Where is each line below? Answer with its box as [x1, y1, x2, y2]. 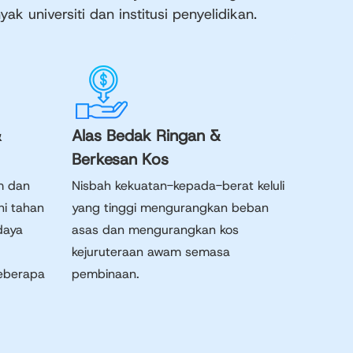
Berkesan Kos [72, 149, 169, 169]
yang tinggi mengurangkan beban [72, 199, 269, 216]
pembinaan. [72, 266, 139, 282]
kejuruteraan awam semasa [72, 243, 230, 260]
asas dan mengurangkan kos [72, 221, 239, 238]
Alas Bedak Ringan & [72, 125, 221, 146]
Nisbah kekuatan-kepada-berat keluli [72, 177, 284, 194]
